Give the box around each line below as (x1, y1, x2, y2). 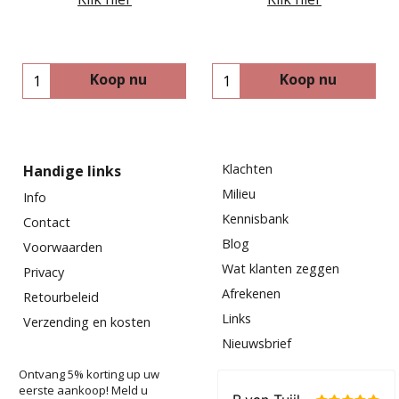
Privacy (23, 263, 64, 281)
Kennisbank (222, 209, 289, 227)
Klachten (222, 159, 273, 177)
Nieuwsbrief (222, 334, 291, 352)
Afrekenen (222, 284, 281, 302)
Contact (23, 213, 70, 231)
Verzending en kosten (23, 313, 151, 330)
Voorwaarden (23, 238, 102, 256)
